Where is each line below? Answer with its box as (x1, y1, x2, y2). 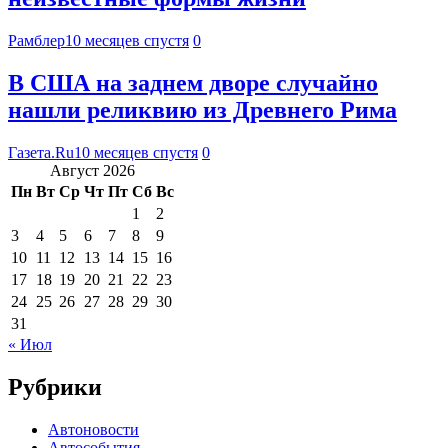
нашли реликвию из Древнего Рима (8, 96, 397, 123)
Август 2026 (50, 161, 135, 179)
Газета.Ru (8, 143, 74, 161)
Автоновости (48, 420, 139, 438)
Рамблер (8, 31, 65, 49)
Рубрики (8, 373, 102, 400)
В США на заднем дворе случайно (8, 69, 378, 96)
